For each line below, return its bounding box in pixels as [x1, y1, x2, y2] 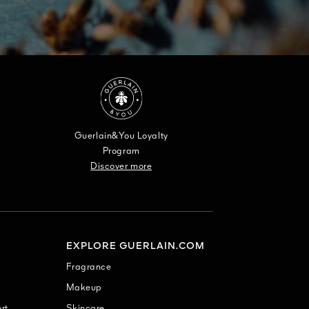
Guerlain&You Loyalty [74, 131, 168, 141]
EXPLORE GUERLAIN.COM [66, 241, 205, 251]
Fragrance [66, 262, 112, 272]
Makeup [66, 283, 102, 292]
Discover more [90, 161, 152, 171]
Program [102, 146, 140, 156]
